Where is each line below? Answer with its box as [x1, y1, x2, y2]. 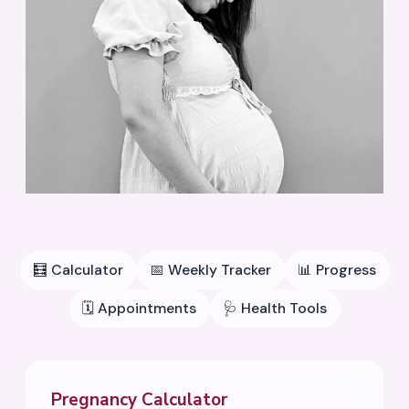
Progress [316, 259, 376, 279]
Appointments [98, 298, 196, 318]
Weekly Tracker [168, 259, 271, 279]
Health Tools [241, 298, 327, 318]
